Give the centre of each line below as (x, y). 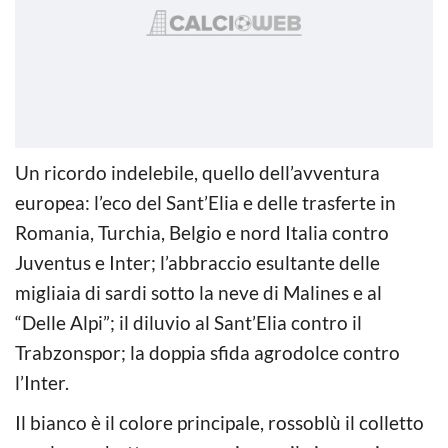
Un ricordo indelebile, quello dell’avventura (197, 172)
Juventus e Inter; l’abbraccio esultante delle (197, 262)
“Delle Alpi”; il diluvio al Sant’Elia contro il (188, 322)
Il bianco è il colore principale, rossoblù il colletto (219, 422)
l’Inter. (42, 382)
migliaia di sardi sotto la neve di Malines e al (198, 292)
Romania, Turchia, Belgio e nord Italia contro (202, 232)
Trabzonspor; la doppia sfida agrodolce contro (207, 352)
